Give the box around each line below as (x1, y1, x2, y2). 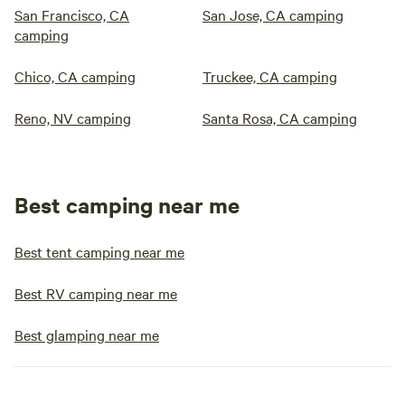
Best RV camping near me (14, 283, 177, 304)
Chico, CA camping (14, 66, 136, 87)
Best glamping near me (14, 325, 159, 345)
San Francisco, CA (14, 5, 129, 25)
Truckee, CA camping (202, 66, 337, 87)
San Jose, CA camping (202, 5, 344, 25)
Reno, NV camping (14, 108, 131, 128)
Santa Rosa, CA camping (202, 108, 357, 128)
